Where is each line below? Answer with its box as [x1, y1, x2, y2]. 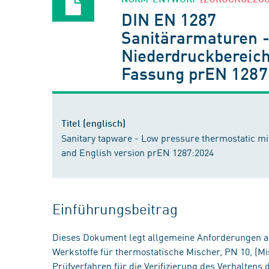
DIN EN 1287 [121, 8, 217, 29]
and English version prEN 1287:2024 [61, 145, 214, 159]
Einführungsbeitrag [52, 198, 178, 219]
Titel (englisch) [61, 117, 125, 128]
